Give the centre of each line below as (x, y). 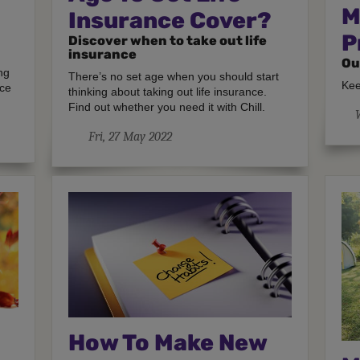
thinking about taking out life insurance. (168, 91)
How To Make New (168, 343)
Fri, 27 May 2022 (130, 136)
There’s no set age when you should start (174, 76)
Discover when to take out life (168, 40)
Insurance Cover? (170, 20)
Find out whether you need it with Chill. (167, 106)
